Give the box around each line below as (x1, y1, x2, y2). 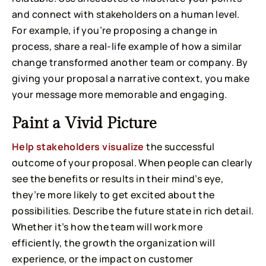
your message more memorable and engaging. (12, 87, 227, 101)
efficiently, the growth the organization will (12, 236, 215, 249)
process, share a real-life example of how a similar (12, 39, 242, 53)
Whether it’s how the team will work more (12, 220, 202, 233)
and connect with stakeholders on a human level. (12, 7, 240, 21)
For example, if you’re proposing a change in (12, 23, 218, 37)
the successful (144, 140, 215, 153)
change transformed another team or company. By (12, 55, 248, 69)
